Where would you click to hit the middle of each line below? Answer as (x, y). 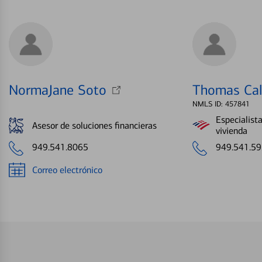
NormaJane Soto (58, 90)
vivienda (231, 131)
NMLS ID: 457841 (221, 104)
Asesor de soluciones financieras (94, 125)
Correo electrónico (67, 170)
